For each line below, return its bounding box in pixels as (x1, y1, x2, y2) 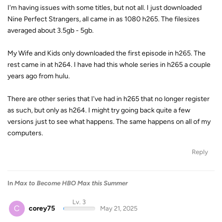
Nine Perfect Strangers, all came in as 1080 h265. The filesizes (7, 14, 200, 23)
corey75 (29, 204, 55, 213)
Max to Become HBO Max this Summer (14, 179, 128, 187)
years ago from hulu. (7, 71, 70, 80)
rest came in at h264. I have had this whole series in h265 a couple (7, 60, 211, 69)
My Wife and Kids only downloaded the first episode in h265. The (7, 49, 206, 57)
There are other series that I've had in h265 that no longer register (7, 94, 210, 103)
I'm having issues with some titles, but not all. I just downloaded (7, 3, 202, 12)
